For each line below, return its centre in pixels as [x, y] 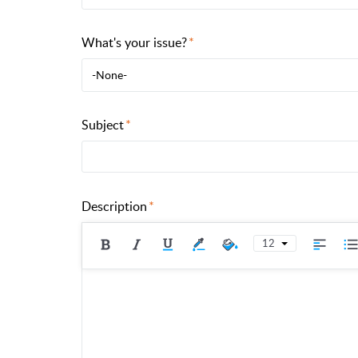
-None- [109, 75]
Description [114, 206]
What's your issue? [134, 43]
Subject [103, 125]
